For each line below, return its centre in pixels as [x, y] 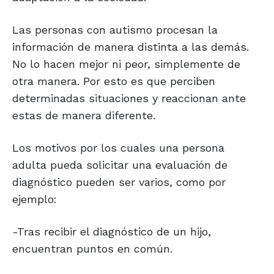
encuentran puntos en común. [92, 249]
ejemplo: [35, 199]
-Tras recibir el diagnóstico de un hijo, [112, 232]
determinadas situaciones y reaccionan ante [129, 98]
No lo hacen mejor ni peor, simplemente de [126, 64]
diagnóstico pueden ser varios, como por [119, 182]
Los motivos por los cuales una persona [118, 148]
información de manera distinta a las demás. [131, 47]
